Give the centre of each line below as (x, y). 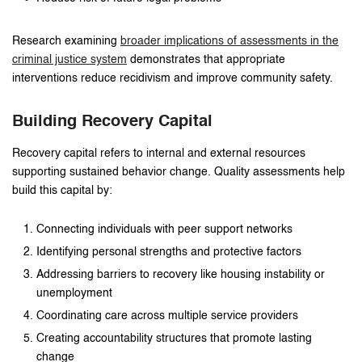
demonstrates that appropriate (206, 59)
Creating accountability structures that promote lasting (174, 338)
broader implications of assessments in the (229, 41)
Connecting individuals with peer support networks (164, 229)
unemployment (74, 293)
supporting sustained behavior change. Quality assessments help (179, 172)
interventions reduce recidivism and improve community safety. (173, 78)
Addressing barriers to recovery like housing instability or (181, 274)
